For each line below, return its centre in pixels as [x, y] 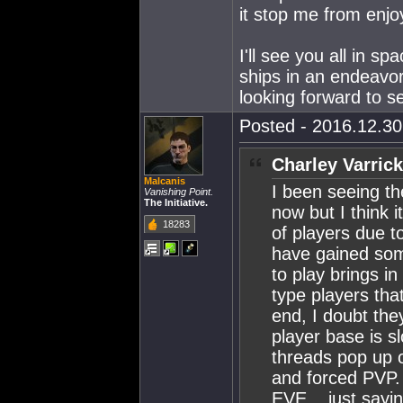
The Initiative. [176, 202]
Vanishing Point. [179, 192]
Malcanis [165, 181]
